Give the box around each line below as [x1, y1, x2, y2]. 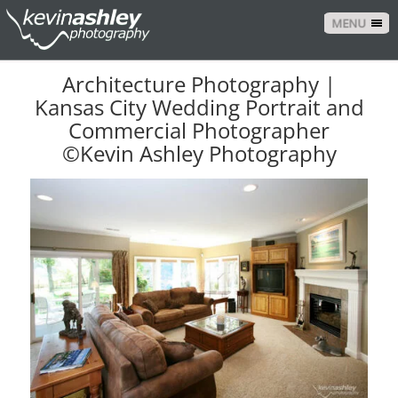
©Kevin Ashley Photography [61, 139, 337, 169]
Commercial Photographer [68, 115, 330, 146]
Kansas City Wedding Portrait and [34, 92, 364, 123]
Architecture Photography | [62, 69, 336, 99]
